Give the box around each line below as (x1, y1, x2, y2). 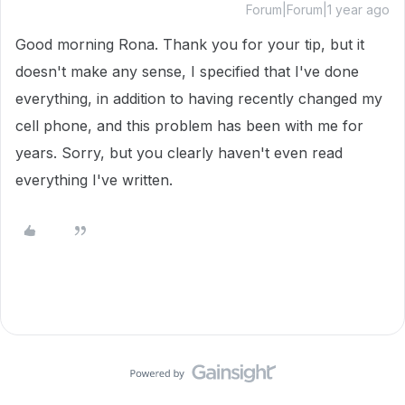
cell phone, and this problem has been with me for (15, 117, 363, 135)
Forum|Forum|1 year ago (246, 2, 390, 17)
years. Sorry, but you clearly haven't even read (15, 144, 343, 162)
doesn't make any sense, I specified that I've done (15, 62, 359, 80)
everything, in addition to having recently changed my (15, 89, 382, 108)
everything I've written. (15, 171, 173, 189)
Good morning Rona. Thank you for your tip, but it (15, 35, 364, 53)
